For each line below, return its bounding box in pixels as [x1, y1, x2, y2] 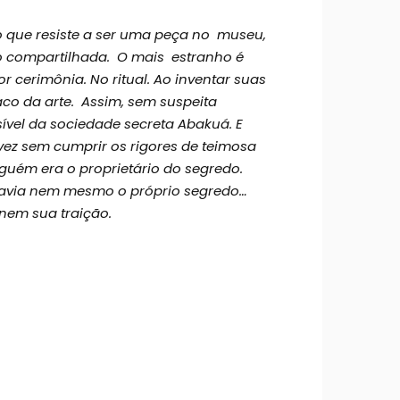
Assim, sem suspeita [81, 91, 217, 111]
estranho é [168, 46, 244, 66]
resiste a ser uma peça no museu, [36, 24, 266, 44]
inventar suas [175, 69, 266, 88]
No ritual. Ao [90, 69, 175, 88]
